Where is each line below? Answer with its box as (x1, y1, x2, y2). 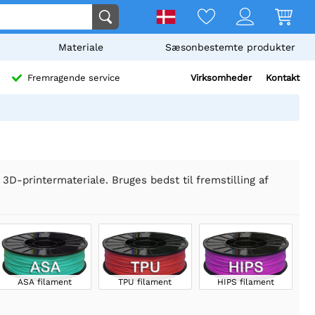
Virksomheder (191, 72, 252, 83)
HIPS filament (217, 276, 274, 287)
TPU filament (118, 276, 172, 287)
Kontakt (266, 72, 300, 83)
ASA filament (17, 276, 72, 287)
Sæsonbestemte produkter (165, 41, 295, 53)
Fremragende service (27, 72, 120, 84)
